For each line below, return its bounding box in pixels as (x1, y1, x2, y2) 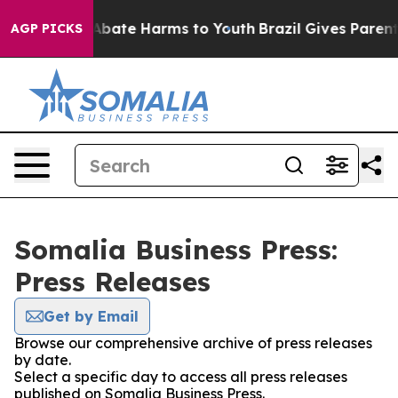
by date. (14, 351, 71, 369)
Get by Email (44, 307, 139, 325)
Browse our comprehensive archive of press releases (14, 334, 372, 352)
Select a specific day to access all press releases (14, 368, 347, 386)
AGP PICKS (11, 20, 83, 36)
